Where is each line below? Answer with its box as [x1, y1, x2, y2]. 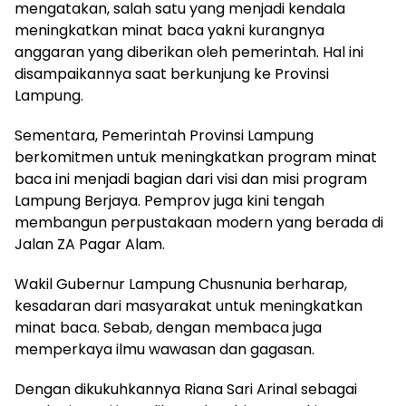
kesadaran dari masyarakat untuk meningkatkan [14, 295, 362, 316]
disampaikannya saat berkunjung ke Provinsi [14, 63, 329, 84]
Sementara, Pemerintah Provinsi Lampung [14, 125, 314, 146]
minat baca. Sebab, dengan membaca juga [14, 317, 322, 338]
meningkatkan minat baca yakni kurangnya [14, 20, 324, 41]
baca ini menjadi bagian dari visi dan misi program [14, 169, 367, 189]
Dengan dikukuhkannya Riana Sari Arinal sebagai [14, 379, 357, 400]
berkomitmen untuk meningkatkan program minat [14, 147, 377, 168]
